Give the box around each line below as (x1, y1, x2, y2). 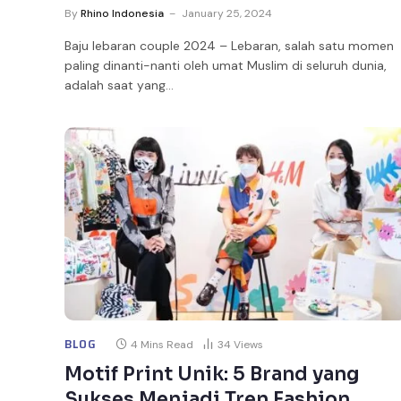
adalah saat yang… (64, 76, 174, 93)
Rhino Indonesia (81, 5, 164, 21)
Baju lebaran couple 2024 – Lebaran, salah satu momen (64, 37, 394, 54)
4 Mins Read (130, 337, 193, 352)
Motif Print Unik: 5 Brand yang (64, 362, 360, 386)
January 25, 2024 (182, 5, 272, 21)
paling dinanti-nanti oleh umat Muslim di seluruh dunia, (64, 56, 387, 73)
